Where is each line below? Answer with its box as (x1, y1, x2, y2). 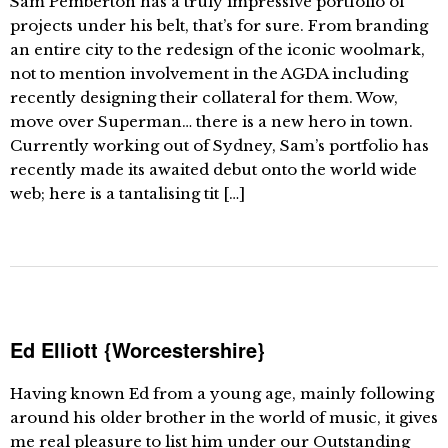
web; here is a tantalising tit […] (10, 184, 245, 203)
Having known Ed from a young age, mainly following (10, 384, 434, 403)
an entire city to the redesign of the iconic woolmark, (10, 40, 425, 59)
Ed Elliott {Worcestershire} (10, 335, 265, 364)
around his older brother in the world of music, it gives (10, 408, 438, 427)
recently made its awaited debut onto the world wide (10, 160, 417, 179)
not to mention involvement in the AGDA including (10, 64, 408, 83)
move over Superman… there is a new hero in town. (10, 112, 413, 131)
